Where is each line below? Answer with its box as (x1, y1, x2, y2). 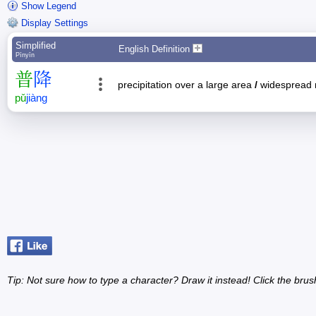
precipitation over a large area (118, 79, 255, 91)
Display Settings (18, 18, 88, 29)
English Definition (119, 44, 193, 55)
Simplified (16, 40, 56, 51)
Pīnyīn (16, 51, 35, 59)
